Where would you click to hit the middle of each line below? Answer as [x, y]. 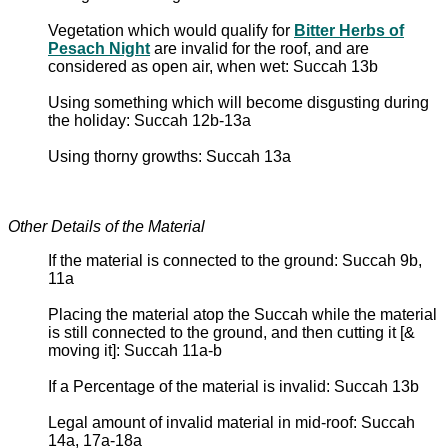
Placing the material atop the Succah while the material [242, 314]
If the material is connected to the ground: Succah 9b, [235, 260]
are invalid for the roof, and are [259, 48]
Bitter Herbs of [349, 30]
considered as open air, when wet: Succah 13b [213, 66]
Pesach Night [99, 48]
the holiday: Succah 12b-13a [149, 120]
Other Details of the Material [106, 226]
